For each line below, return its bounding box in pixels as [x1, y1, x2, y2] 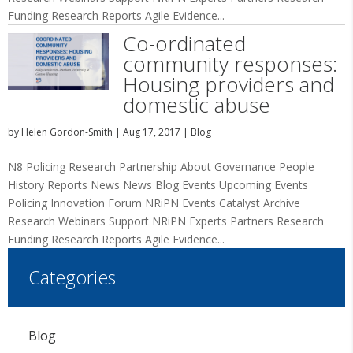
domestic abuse [122, 91, 270, 119]
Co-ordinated [122, 29, 246, 58]
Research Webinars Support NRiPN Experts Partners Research [8, 214, 324, 229]
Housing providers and [122, 70, 334, 98]
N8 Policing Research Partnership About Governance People [8, 159, 314, 174]
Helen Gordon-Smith [21, 125, 113, 139]
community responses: [122, 50, 337, 78]
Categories [28, 264, 116, 290]
